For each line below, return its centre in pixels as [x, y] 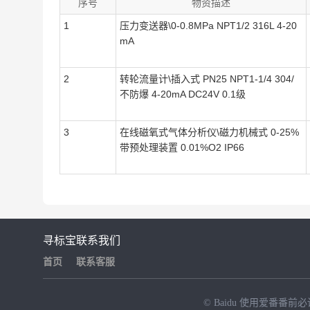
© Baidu [221, 303]
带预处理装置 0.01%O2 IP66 [182, 147]
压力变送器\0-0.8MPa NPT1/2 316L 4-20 [208, 26]
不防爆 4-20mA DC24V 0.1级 [183, 94]
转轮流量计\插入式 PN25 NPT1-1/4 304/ [207, 79]
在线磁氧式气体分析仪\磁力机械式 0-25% [209, 132]
